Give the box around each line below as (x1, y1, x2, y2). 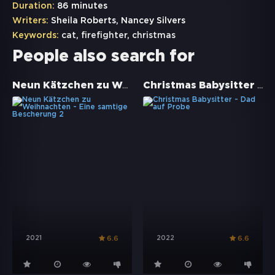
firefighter (81, 32, 127, 40)
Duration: (12, 2, 55, 10)
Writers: (12, 17, 48, 25)
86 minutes (55, 2, 107, 10)
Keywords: (12, 32, 59, 40)
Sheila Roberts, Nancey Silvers (48, 17, 185, 25)
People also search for (12, 50, 195, 64)
